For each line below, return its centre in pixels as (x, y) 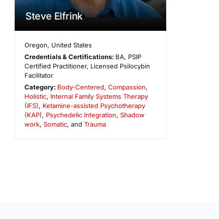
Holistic (35, 96)
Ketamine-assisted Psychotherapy (94, 105)
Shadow (132, 115)
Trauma (95, 124)
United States (72, 45)
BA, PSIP (129, 56)
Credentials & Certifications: (70, 56)
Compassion (127, 87)
